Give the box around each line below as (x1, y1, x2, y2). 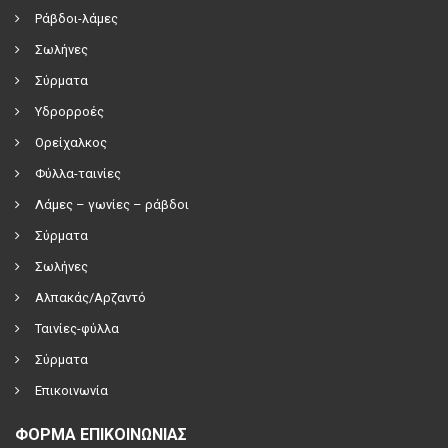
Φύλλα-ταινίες (35, 166, 121, 181)
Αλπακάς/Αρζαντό (35, 290, 146, 305)
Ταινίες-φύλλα (35, 321, 119, 336)
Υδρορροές (35, 104, 104, 119)
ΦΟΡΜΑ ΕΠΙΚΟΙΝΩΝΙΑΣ (15, 425, 187, 444)
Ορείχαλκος (35, 135, 107, 150)
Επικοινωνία (35, 383, 108, 398)
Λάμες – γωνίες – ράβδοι (35, 197, 189, 212)
